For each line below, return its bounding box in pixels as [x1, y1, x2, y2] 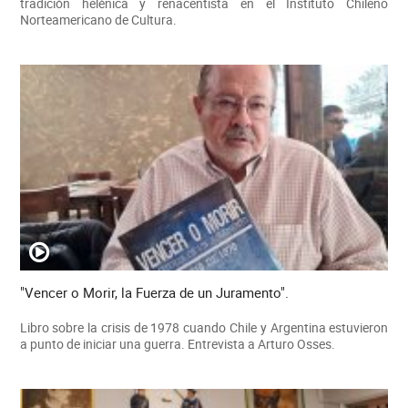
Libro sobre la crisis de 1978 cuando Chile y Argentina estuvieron [19, 319, 389, 337]
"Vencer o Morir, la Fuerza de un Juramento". [19, 283, 289, 302]
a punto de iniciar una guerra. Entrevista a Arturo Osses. [19, 335, 335, 353]
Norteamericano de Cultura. [19, 10, 177, 28]
